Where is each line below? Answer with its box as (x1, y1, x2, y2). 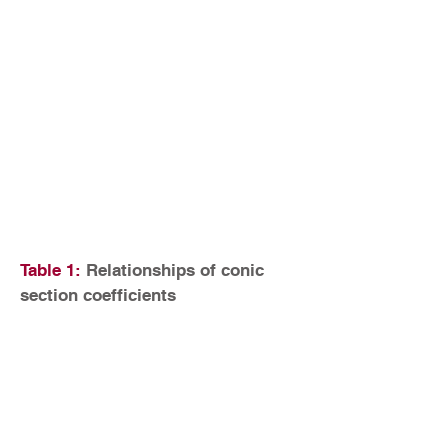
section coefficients (20, 285, 176, 305)
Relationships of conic (81, 260, 264, 280)
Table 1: (20, 260, 81, 280)
